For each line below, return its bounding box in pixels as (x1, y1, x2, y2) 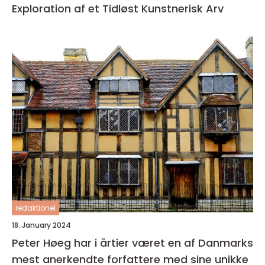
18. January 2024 (12, 220, 71, 230)
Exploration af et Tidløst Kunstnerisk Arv (12, 1, 224, 16)
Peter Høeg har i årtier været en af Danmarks (12, 235, 253, 250)
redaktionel (15, 203, 56, 213)
